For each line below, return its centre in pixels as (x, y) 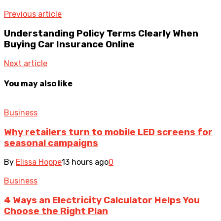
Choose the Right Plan (56, 211)
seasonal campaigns (51, 143)
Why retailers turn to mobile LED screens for (108, 132)
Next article (26, 64)
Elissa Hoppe (39, 162)
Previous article (33, 14)
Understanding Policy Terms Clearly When (101, 33)
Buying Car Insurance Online (69, 44)
